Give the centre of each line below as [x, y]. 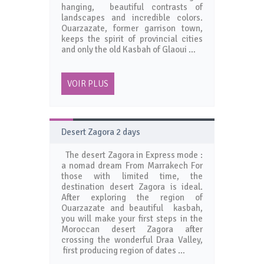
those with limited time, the [132, 176]
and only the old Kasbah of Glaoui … [128, 49]
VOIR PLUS [88, 84]
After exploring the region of [132, 197]
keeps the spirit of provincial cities [132, 39]
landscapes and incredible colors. [132, 18]
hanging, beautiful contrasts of [132, 7]
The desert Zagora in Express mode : [132, 155]
